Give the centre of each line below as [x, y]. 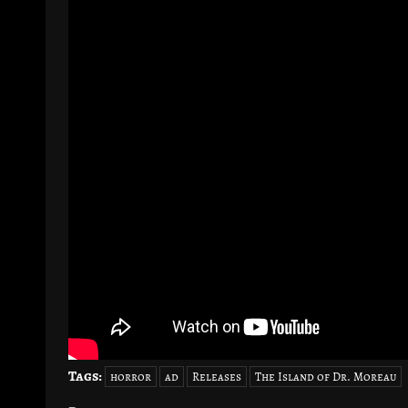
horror [131, 376]
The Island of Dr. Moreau [326, 376]
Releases [217, 376]
